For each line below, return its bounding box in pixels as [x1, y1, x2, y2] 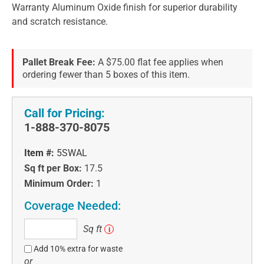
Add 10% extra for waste [34, 243, 123, 253]
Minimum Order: [24, 177, 94, 189]
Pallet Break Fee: [22, 56, 95, 68]
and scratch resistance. [12, 15, 108, 27]
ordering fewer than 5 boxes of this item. [22, 68, 190, 80]
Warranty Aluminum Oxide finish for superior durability [12, 1, 237, 13]
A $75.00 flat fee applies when [98, 56, 223, 68]
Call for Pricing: [24, 105, 105, 120]
